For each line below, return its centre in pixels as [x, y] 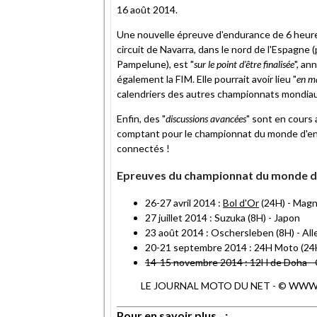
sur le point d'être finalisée [244, 64]
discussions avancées [206, 118]
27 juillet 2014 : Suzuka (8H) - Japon [223, 217]
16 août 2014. [147, 9]
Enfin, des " [141, 118]
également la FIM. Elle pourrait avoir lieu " [207, 79]
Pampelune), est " [155, 64]
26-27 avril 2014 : [184, 202]
